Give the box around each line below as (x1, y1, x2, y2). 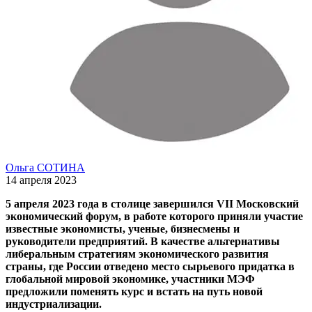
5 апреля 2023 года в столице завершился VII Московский (6, 197, 299, 210)
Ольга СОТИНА (6, 161, 85, 173)
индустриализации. (6, 297, 102, 310)
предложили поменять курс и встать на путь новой (6, 285, 263, 297)
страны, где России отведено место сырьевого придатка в (6, 260, 295, 272)
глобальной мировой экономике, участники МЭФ (6, 272, 255, 285)
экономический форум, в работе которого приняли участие (6, 210, 303, 222)
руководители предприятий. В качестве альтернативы (6, 235, 280, 247)
